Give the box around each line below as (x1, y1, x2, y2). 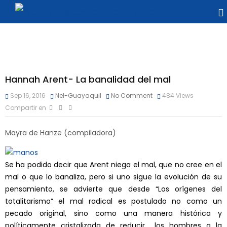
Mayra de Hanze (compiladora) (5, 128, 116, 138)
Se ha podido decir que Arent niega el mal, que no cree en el (5, 160, 222, 170)
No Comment (111, 91, 153, 100)
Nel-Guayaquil (55, 91, 101, 100)
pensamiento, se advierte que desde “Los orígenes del (5, 184, 222, 195)
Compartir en (5, 103, 46, 112)
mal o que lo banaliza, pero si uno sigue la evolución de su (5, 172, 222, 182)
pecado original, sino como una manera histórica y (5, 208, 222, 219)
